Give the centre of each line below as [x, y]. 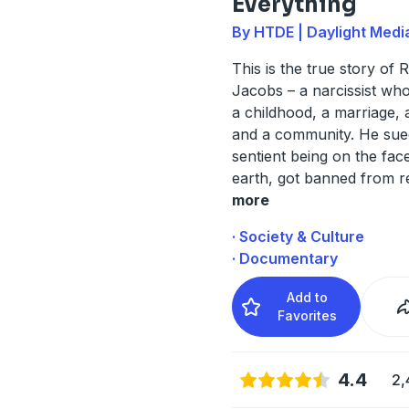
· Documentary [284, 258]
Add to [308, 297]
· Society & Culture [298, 236]
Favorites [308, 315]
